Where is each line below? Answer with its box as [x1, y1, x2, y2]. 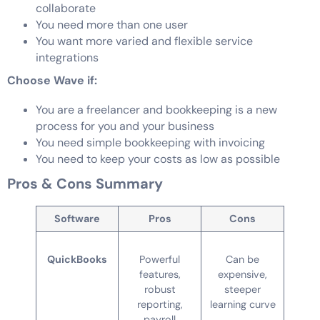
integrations [36, 49, 101, 65]
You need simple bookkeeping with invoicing [36, 134, 268, 150]
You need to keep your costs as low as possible [36, 151, 280, 166]
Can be [226, 252, 259, 266]
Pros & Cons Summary [7, 174, 163, 193]
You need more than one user [36, 16, 191, 32]
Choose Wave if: [7, 72, 97, 88]
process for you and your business [36, 118, 217, 134]
